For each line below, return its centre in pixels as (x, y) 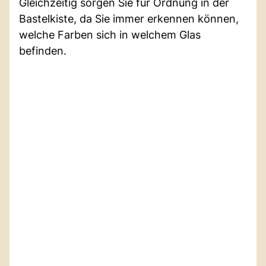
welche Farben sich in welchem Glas (110, 34)
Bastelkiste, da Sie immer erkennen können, (129, 18)
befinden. (43, 50)
